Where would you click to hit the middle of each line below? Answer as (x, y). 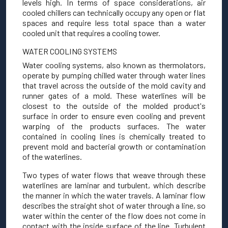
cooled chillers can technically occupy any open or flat (114, 12)
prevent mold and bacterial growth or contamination (114, 146)
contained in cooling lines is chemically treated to (114, 136)
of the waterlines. (52, 156)
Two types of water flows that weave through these (114, 175)
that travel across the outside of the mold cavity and (114, 85)
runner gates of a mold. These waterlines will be (114, 95)
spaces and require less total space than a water (114, 23)
